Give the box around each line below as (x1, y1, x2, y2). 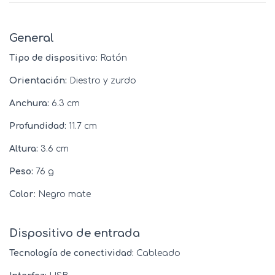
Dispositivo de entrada (9, 227, 140, 240)
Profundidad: (9, 122, 66, 131)
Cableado (134, 249, 180, 258)
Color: (9, 190, 36, 199)
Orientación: (9, 76, 67, 86)
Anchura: (9, 99, 49, 109)
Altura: (9, 144, 38, 154)
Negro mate (36, 190, 91, 199)
